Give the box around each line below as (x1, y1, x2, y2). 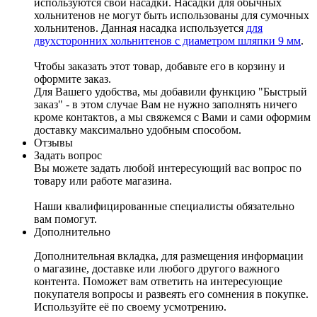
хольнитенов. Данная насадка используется (34, 22, 246, 35)
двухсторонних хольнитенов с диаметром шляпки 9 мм (34, 35, 301, 47)
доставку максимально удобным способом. (34, 124, 241, 137)
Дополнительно (34, 226, 110, 238)
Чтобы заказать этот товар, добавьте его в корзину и (34, 60, 285, 73)
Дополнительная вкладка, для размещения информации (34, 250, 304, 263)
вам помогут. (34, 213, 97, 226)
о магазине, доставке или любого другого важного (34, 263, 279, 275)
